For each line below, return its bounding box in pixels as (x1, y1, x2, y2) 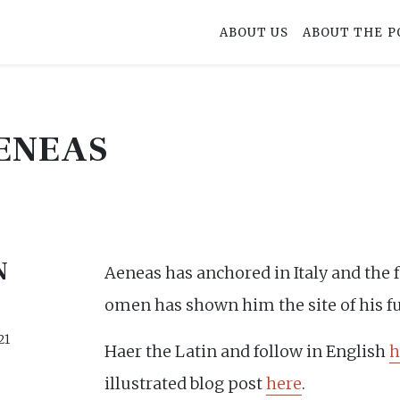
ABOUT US (220, 24, 289, 40)
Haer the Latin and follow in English (104, 341, 390, 362)
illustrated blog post (104, 373, 267, 394)
